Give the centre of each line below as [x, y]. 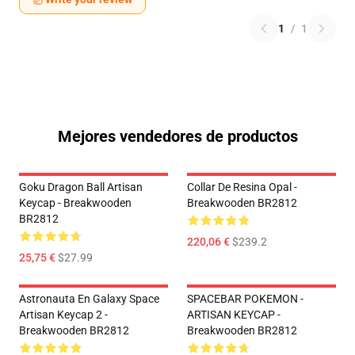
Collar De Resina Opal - [242, 187]
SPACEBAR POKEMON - [245, 299]
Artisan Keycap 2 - [63, 315]
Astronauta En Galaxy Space [89, 299]
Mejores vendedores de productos [177, 136]
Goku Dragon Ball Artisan [81, 187]
